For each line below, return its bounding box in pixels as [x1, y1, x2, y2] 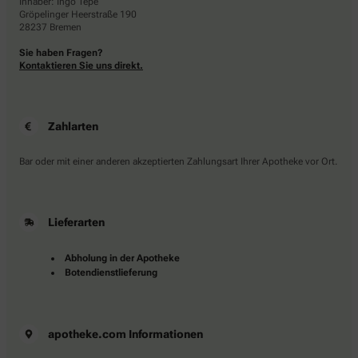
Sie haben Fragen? [19, 47, 103, 59]
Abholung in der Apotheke [65, 253, 180, 265]
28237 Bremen [19, 22, 82, 34]
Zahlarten [48, 120, 98, 133]
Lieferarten [48, 216, 105, 229]
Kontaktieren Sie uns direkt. [19, 60, 143, 72]
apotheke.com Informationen [48, 328, 203, 341]
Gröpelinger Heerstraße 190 [19, 9, 137, 21]
